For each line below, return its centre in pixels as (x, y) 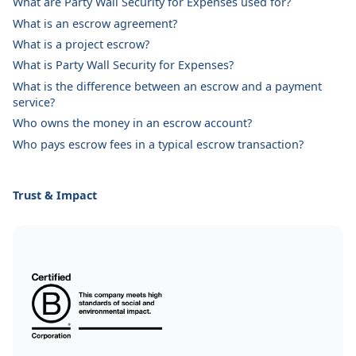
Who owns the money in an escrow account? (132, 123)
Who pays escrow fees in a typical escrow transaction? (158, 144)
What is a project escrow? (81, 44)
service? (34, 102)
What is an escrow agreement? (95, 23)
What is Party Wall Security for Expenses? (123, 65)
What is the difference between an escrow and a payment (167, 86)
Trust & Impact (55, 195)
